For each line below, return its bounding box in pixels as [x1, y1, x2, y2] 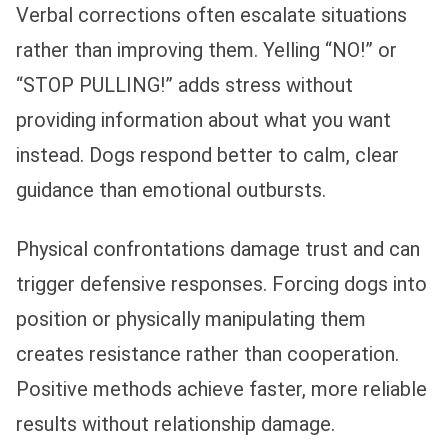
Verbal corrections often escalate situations [16, 2, 407, 27]
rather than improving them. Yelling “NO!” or [16, 37, 397, 62]
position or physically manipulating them [16, 306, 366, 331]
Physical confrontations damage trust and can [16, 236, 420, 261]
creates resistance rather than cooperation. [16, 341, 399, 366]
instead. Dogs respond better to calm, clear [16, 142, 399, 167]
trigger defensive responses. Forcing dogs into [16, 271, 427, 296]
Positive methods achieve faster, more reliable [16, 376, 427, 401]
